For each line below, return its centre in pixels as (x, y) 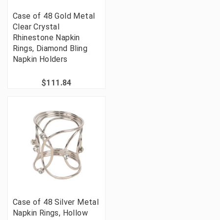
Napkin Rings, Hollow (50, 213)
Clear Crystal (36, 27)
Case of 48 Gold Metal (54, 16)
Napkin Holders (40, 59)
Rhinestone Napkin (46, 38)
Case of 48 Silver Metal (56, 202)
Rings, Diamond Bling (50, 49)
